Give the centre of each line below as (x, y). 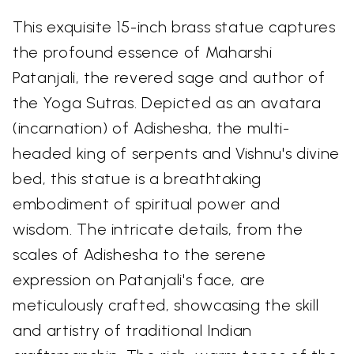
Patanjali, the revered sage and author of (169, 77)
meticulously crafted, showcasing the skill (166, 305)
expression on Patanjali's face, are (139, 279)
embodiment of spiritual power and (147, 203)
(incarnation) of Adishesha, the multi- (151, 128)
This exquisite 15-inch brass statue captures (174, 26)
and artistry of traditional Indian (133, 330)
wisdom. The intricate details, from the (158, 229)
